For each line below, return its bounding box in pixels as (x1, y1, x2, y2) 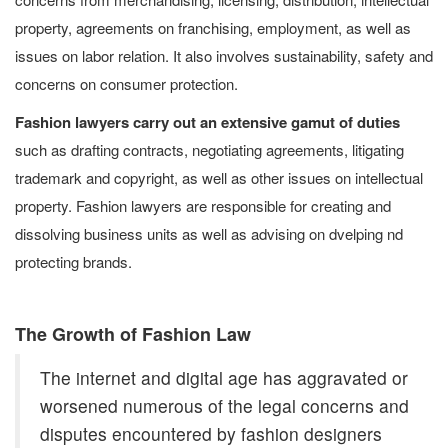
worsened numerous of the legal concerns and (40, 393, 409, 418)
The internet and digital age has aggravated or (40, 365, 408, 390)
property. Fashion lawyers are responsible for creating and (15, 195, 391, 216)
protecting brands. (15, 251, 132, 272)
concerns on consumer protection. (15, 73, 238, 94)
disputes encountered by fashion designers (40, 421, 382, 446)
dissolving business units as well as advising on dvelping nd (15, 223, 403, 244)
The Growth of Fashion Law (15, 321, 251, 347)
